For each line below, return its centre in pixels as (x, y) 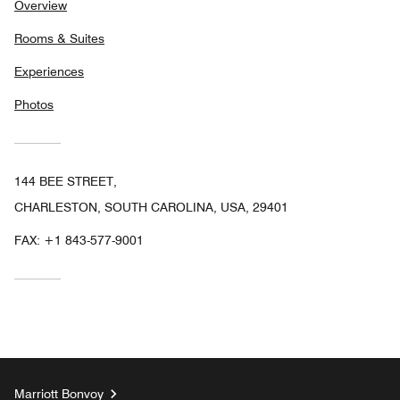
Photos (34, 105)
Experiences (49, 72)
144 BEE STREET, (66, 182)
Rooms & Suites (59, 39)
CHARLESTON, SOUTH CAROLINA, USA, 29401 (151, 208)
